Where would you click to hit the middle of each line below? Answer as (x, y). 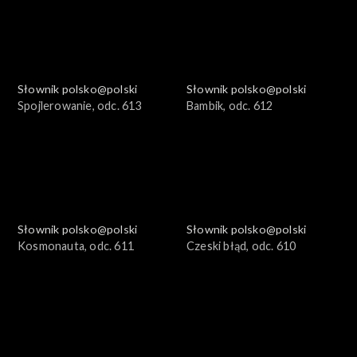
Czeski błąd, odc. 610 (241, 245)
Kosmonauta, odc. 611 (76, 245)
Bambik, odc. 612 (230, 105)
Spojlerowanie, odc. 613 (80, 105)
